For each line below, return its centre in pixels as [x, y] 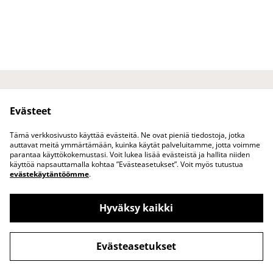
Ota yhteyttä [87, 105]
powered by [180, 253]
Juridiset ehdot [186, 105]
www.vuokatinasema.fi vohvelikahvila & [144, 215]
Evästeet [30, 111]
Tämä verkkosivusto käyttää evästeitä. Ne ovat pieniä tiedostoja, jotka [127, 135]
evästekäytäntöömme [49, 174]
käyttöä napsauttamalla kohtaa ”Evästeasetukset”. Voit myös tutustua [126, 164]
